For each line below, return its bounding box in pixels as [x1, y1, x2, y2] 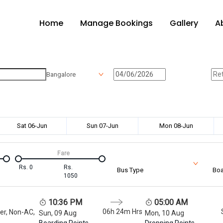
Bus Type [117, 166, 143, 174]
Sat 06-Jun [16, 121, 47, 129]
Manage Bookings [80, 17, 153, 29]
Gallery [170, 17, 198, 29]
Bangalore [46, 71, 76, 78]
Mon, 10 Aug [145, 209, 185, 217]
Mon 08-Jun [159, 121, 193, 129]
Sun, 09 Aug [38, 209, 77, 217]
